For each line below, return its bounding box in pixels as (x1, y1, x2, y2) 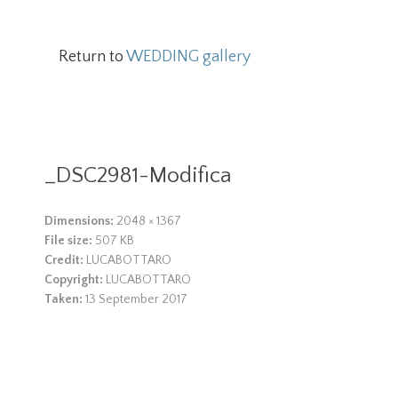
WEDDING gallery (126, 48, 251, 66)
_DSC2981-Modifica (44, 163, 232, 188)
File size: (44, 234, 95, 248)
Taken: (44, 292, 83, 306)
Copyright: (44, 273, 103, 287)
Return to (59, 48, 126, 66)
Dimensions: (44, 214, 114, 228)
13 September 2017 (85, 292, 187, 306)
